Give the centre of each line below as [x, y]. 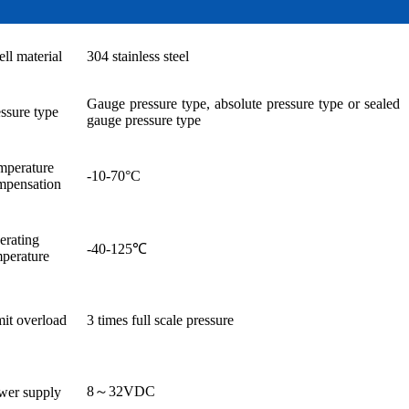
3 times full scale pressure [160, 320]
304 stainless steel [138, 56]
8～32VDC [121, 391]
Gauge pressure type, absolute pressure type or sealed [243, 103]
